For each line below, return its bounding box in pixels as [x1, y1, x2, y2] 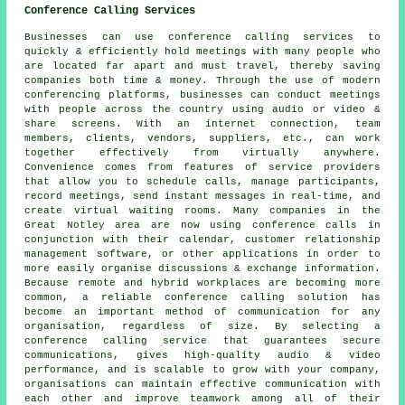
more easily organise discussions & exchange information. [24, 262, 381, 274]
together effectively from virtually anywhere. [24, 146, 381, 158]
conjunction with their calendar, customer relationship [24, 233, 381, 245]
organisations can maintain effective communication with [24, 378, 381, 390]
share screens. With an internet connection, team [24, 118, 381, 129]
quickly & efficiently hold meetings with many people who [24, 45, 381, 57]
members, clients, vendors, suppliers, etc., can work [24, 132, 381, 144]
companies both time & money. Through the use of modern [24, 74, 381, 86]
